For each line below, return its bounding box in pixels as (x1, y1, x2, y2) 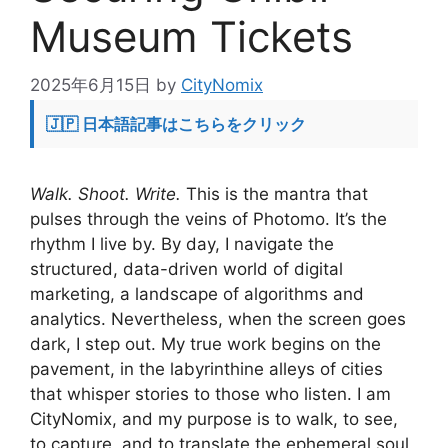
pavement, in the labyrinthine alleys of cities (30, 359, 383, 380)
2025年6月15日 (30, 75, 151, 96)
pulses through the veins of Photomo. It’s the (30, 209, 387, 230)
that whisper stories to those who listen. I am (30, 384, 391, 405)
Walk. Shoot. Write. (30, 184, 181, 205)
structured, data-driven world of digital (30, 259, 343, 280)
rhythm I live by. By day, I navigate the (30, 234, 334, 255)
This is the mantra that (181, 184, 368, 205)
